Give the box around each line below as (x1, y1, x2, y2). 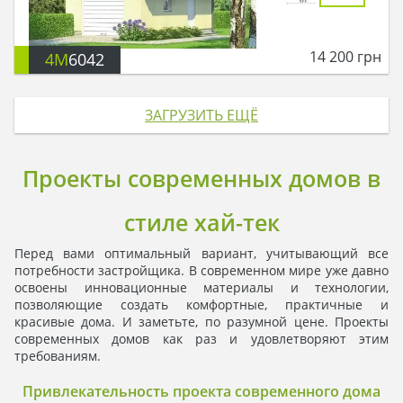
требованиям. (14, 347, 101, 365)
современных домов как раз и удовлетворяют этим (14, 330, 389, 348)
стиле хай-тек (123, 208, 280, 238)
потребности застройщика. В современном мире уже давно (14, 262, 389, 280)
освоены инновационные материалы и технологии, (14, 279, 389, 297)
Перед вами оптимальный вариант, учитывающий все (14, 245, 389, 263)
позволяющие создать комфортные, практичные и (14, 296, 389, 314)
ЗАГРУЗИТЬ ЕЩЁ (145, 105, 258, 126)
